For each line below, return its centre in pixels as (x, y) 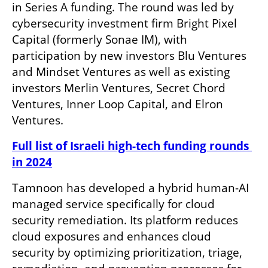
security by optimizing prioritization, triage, (127, 252)
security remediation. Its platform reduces (125, 220)
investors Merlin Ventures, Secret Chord (119, 88)
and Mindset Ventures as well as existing (121, 71)
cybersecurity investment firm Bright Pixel (124, 23)
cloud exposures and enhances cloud (112, 236)
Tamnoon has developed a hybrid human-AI (130, 188)
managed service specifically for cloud (113, 204)
